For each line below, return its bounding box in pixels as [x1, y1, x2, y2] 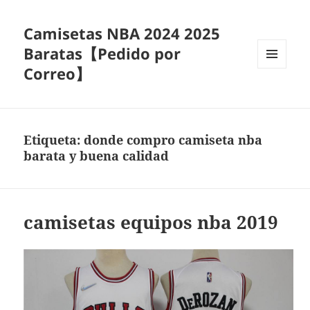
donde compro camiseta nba [84, 131, 263, 149]
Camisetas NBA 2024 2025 [24, 23, 221, 44]
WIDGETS [257, 91, 297, 103]
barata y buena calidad [24, 147, 170, 165]
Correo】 [24, 63, 91, 84]
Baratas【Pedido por [24, 43, 181, 64]
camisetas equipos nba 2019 [24, 210, 279, 235]
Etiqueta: [24, 131, 84, 149]
